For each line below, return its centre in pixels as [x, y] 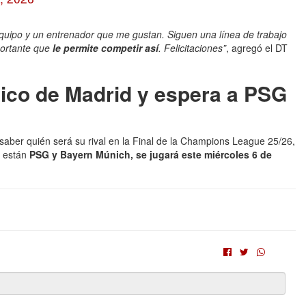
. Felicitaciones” [192, 48]
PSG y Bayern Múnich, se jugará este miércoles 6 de [151, 154]
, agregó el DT [257, 48]
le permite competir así [106, 48]
